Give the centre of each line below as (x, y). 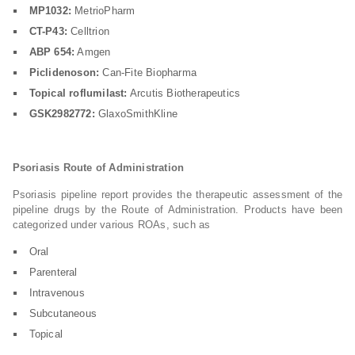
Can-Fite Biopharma (148, 73)
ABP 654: (52, 52)
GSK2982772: (62, 114)
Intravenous (57, 293)
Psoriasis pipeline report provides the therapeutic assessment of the (177, 195)
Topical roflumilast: (78, 93)
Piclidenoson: (64, 73)
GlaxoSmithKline (136, 114)
